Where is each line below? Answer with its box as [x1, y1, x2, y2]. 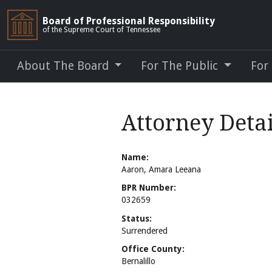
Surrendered [121, 225, 168, 236]
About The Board [17, 59, 112, 73]
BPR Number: [121, 183, 176, 193]
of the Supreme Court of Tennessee [42, 25, 160, 34]
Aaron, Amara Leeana [121, 165, 201, 175]
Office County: [121, 243, 185, 254]
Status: [121, 213, 152, 223]
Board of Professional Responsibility [42, 15, 215, 27]
